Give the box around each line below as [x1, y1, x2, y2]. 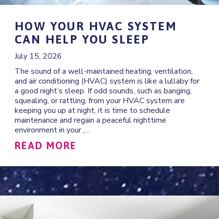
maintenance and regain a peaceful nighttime [15, 114, 166, 126]
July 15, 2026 [15, 50, 62, 62]
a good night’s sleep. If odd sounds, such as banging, [15, 85, 192, 96]
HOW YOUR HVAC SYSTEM [15, 19, 177, 33]
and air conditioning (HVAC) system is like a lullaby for [15, 75, 199, 87]
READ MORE [15, 139, 77, 151]
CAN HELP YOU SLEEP [15, 32, 150, 46]
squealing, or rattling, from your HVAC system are [15, 95, 185, 106]
